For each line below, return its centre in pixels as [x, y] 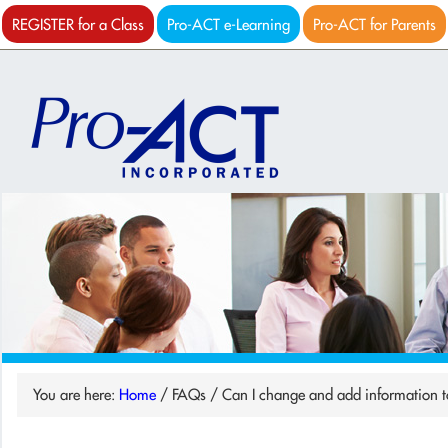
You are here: [76, 394]
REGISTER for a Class [78, 24]
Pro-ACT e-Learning [228, 24]
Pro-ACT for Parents [374, 24]
